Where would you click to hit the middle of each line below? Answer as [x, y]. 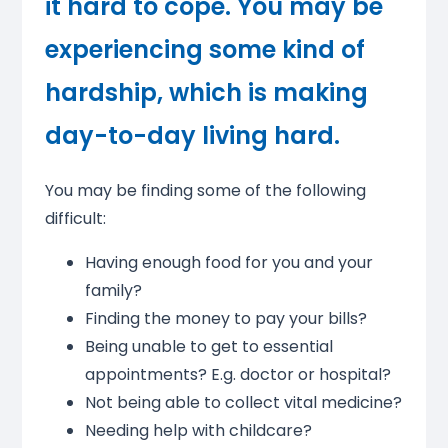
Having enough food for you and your [228, 263]
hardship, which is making [206, 93]
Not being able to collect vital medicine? [243, 403]
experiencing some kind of [204, 50]
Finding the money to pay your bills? [225, 319]
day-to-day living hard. [192, 136]
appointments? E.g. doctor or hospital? [237, 375]
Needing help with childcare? [198, 431]
